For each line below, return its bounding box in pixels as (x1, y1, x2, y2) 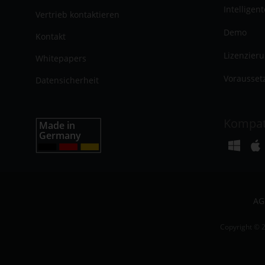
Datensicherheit (35, 74, 99, 86)
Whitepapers (35, 52, 87, 64)
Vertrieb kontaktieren (35, 8, 120, 20)
